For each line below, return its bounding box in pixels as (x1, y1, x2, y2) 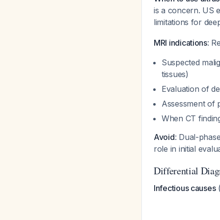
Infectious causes (154, 183, 216, 193)
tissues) (162, 69, 189, 79)
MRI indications (154, 38, 207, 48)
